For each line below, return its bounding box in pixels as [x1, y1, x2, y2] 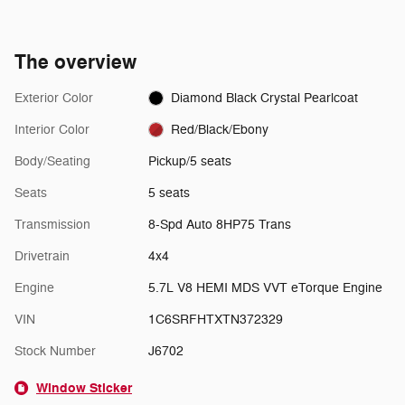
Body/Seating [14, 153, 90, 169]
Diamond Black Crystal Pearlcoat [171, 89, 359, 106]
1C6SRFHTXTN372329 [147, 311, 283, 327]
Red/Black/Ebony [171, 121, 269, 137]
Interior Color [14, 121, 89, 137]
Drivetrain [14, 248, 70, 264]
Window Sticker [36, 379, 132, 397]
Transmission [14, 216, 90, 232]
